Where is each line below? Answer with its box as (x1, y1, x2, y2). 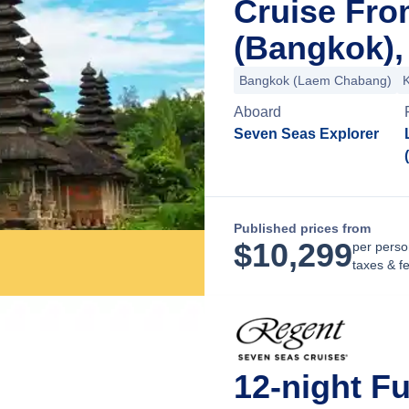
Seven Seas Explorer (234, 126, 379, 142)
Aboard (234, 104, 281, 120)
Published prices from (234, 221, 371, 236)
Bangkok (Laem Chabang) (239, 73, 392, 88)
